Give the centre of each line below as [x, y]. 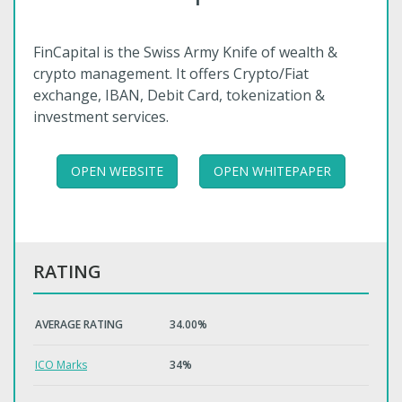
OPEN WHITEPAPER [272, 171]
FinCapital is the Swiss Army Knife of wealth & [185, 52]
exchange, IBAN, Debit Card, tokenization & [179, 95]
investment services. [101, 117]
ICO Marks [61, 365]
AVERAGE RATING [79, 324]
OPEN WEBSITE [117, 171]
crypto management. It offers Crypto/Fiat [171, 74]
